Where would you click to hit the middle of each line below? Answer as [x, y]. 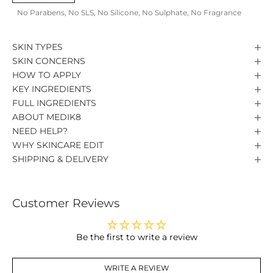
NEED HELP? [40, 131]
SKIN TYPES [37, 47]
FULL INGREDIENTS [54, 103]
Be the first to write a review [136, 237]
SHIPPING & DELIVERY [60, 159]
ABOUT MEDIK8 [47, 117]
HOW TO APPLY [47, 75]
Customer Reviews [66, 204]
